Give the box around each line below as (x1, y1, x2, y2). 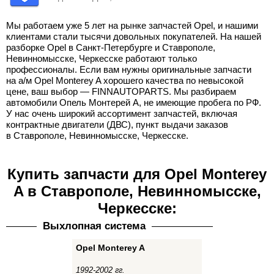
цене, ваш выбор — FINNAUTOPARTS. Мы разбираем (6, 86, 236, 97)
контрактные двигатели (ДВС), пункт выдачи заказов (6, 119, 228, 130)
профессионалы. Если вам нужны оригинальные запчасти (6, 64, 251, 75)
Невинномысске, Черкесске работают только (6, 53, 197, 64)
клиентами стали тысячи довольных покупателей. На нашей (6, 31, 261, 42)
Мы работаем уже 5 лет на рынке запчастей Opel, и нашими (6, 20, 258, 31)
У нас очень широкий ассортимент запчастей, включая (6, 108, 237, 119)
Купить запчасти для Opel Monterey (7, 166, 267, 182)
